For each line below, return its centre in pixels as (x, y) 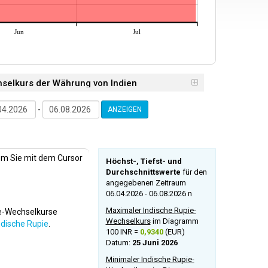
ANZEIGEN (125, 110)
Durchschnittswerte (143, 172)
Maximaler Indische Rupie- (151, 211)
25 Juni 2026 (155, 243)
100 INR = (123, 232)
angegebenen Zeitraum (146, 183)
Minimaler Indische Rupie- (150, 260)
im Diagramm (174, 221)
